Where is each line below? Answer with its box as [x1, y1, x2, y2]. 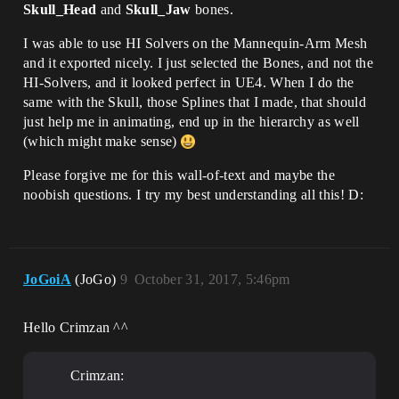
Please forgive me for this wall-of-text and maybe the [23, 167, 335, 183]
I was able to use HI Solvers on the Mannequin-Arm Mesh [23, 36, 368, 51]
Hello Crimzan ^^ [23, 320, 129, 335]
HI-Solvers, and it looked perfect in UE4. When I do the [23, 75, 354, 90]
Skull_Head [23, 2, 97, 17]
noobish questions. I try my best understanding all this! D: [23, 187, 363, 202]
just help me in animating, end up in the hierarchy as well [23, 114, 360, 129]
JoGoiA [23, 272, 71, 287]
